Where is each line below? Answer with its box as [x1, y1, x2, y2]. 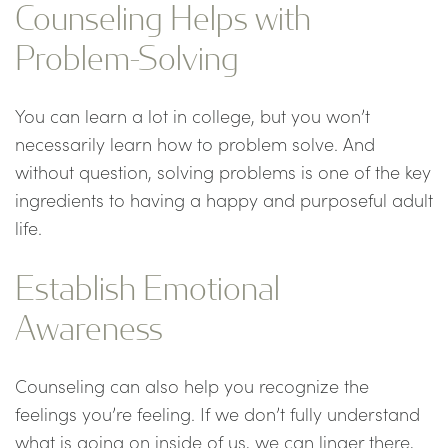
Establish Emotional [15, 266, 280, 307]
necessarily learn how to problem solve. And [15, 132, 375, 156]
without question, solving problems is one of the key [15, 160, 431, 184]
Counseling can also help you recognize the [15, 374, 369, 398]
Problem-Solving [15, 36, 239, 77]
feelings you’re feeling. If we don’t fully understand [15, 402, 420, 426]
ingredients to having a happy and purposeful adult [15, 188, 433, 212]
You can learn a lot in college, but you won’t [15, 104, 370, 128]
